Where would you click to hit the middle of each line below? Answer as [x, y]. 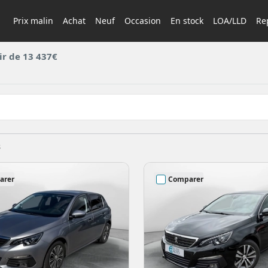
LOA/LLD [229, 21]
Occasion [142, 21]
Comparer [186, 179]
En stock [187, 21]
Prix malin [33, 21]
